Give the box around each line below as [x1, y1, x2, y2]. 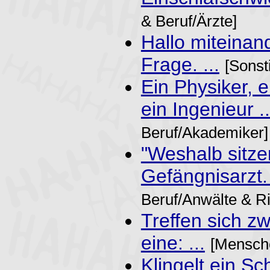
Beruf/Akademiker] [140, 124, 268, 141]
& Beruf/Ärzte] [140, 12, 237, 30]
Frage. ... [140, 53, 219, 75]
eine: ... [140, 231, 205, 254]
